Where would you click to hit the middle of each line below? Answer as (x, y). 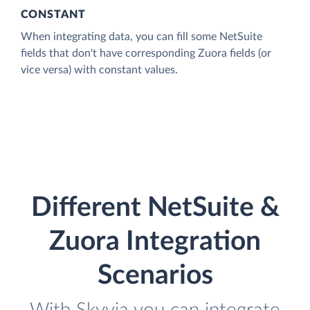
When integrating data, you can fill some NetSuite (142, 36)
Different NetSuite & (155, 208)
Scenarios (155, 276)
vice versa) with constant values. (99, 70)
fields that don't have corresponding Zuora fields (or (146, 53)
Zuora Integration (155, 242)
